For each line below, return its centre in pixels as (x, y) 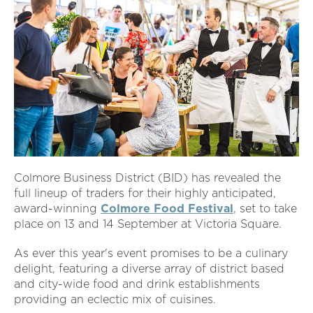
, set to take (265, 209)
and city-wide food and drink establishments (137, 284)
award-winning (57, 209)
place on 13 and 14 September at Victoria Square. (150, 224)
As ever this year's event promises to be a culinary (151, 254)
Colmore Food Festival (167, 209)
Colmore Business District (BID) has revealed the (147, 178)
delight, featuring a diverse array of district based (149, 269)
